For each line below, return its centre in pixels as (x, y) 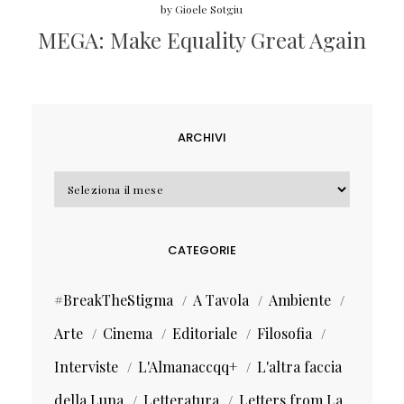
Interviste (86, 366)
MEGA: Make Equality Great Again (202, 39)
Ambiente (299, 299)
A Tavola (220, 299)
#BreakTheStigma (113, 299)
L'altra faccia (299, 366)
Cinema (127, 333)
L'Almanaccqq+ (187, 366)
